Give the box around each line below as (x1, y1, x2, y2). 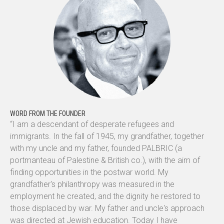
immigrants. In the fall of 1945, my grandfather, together (10, 131, 204, 141)
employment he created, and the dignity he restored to (10, 191, 200, 201)
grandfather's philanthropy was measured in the (10, 179, 174, 189)
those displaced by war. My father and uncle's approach (10, 203, 204, 213)
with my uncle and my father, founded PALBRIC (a (10, 143, 182, 153)
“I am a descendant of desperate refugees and (10, 119, 174, 129)
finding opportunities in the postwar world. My (10, 167, 168, 177)
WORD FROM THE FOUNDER (10, 109, 85, 118)
